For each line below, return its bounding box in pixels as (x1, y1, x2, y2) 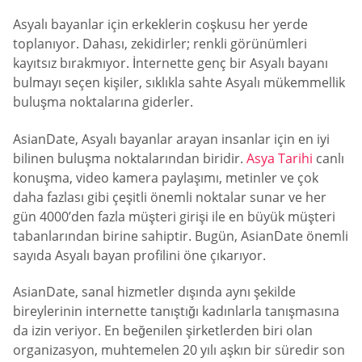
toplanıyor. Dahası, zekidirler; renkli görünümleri (13, 35, 307, 53)
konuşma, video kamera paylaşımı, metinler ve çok (13, 168, 318, 187)
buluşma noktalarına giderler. (13, 93, 193, 112)
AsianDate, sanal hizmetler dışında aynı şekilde (13, 283, 296, 301)
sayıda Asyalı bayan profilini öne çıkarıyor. (13, 246, 266, 264)
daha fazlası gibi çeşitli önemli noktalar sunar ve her (13, 187, 326, 206)
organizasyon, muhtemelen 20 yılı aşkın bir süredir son (13, 341, 345, 359)
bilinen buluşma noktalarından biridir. (13, 149, 243, 167)
